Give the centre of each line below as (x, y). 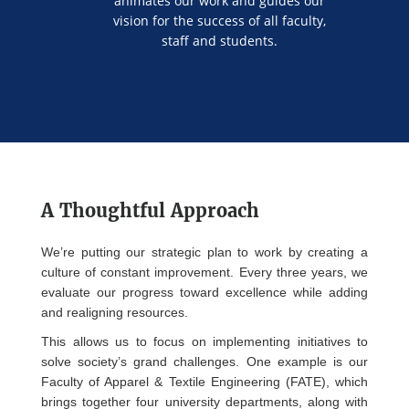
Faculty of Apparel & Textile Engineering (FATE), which (204, 382)
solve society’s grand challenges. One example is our (204, 362)
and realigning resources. (115, 313)
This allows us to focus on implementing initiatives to (204, 342)
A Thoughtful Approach (150, 211)
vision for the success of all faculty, (220, 21)
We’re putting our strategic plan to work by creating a (204, 252)
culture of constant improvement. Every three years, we (204, 273)
